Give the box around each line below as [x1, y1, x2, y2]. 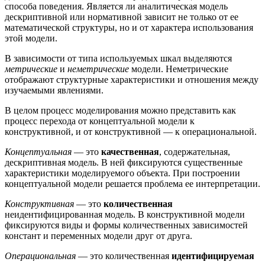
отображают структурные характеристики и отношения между [5, 74, 258, 85]
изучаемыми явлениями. [5, 85, 104, 95]
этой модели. [5, 33, 57, 43]
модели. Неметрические [129, 63, 228, 74]
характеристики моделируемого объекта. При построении [5, 167, 240, 178]
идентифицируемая [172, 250, 254, 261]
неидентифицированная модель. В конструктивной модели [5, 209, 245, 219]
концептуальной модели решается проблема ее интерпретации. [5, 178, 260, 189]
